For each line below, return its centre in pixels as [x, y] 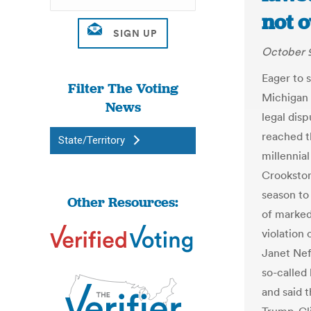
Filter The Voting [123, 88]
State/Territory [92, 140]
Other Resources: [123, 202]
